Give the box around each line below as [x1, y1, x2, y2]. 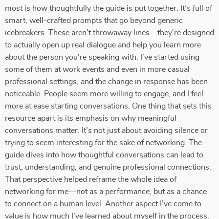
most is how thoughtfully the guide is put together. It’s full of [5, 4, 212, 12]
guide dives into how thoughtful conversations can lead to [5, 151, 203, 159]
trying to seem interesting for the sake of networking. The [5, 139, 202, 147]
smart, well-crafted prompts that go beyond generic [5, 17, 183, 24]
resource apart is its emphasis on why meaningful [5, 114, 176, 122]
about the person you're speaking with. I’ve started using [5, 53, 199, 61]
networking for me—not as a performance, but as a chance [5, 188, 207, 196]
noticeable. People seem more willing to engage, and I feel [5, 90, 203, 98]
